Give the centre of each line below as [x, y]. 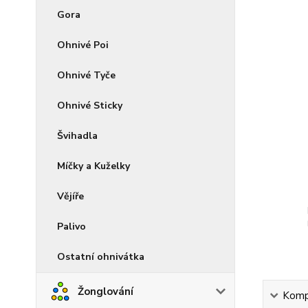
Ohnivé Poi [83, 45]
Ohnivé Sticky [90, 106]
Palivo [71, 227]
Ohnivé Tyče [86, 75]
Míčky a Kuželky [93, 166]
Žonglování [106, 291]
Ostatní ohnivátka [101, 257]
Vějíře [70, 196]
